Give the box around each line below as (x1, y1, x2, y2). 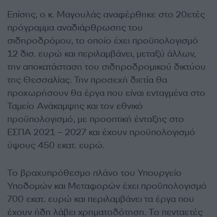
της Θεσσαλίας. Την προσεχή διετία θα (7, 74, 167, 86)
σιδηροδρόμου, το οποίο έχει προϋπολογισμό (7, 34, 198, 46)
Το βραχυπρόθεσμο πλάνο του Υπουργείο (7, 167, 182, 179)
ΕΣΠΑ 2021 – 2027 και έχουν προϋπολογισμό (7, 126, 195, 138)
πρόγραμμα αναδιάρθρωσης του (7, 21, 143, 33)
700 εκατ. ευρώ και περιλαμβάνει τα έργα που (7, 193, 194, 205)
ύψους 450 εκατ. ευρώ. (7, 139, 105, 151)
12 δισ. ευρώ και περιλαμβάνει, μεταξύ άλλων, (7, 47, 196, 60)
